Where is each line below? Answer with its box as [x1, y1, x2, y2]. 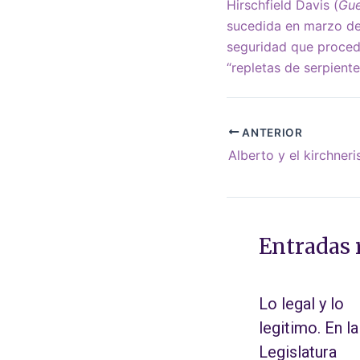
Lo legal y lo [259, 294, 344, 314]
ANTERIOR [239, 125, 303, 139]
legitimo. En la [259, 318, 358, 338]
